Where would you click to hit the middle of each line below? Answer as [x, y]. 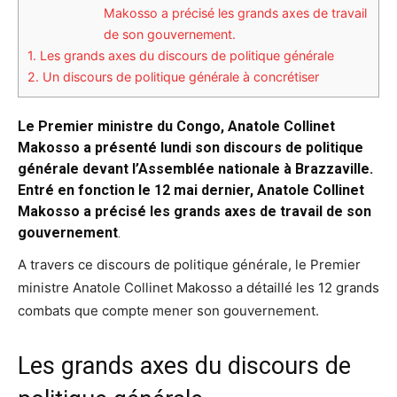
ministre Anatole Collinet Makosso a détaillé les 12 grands [198, 287]
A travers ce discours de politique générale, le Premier [189, 264]
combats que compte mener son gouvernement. [168, 310]
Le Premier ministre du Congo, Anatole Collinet [176, 126]
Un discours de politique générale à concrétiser [179, 77]
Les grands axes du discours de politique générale [185, 56]
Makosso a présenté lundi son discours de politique [191, 147]
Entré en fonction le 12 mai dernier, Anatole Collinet [191, 190]
